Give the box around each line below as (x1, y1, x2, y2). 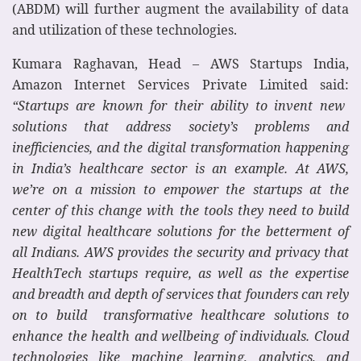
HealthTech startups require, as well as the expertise (12, 263, 349, 282)
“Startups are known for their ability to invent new (12, 96, 346, 114)
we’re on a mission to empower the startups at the (12, 180, 349, 198)
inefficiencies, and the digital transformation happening (12, 138, 349, 156)
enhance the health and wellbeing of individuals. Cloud (12, 326, 349, 345)
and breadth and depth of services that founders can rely (12, 284, 349, 303)
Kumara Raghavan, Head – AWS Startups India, (12, 54, 349, 73)
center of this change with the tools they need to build (12, 201, 349, 219)
